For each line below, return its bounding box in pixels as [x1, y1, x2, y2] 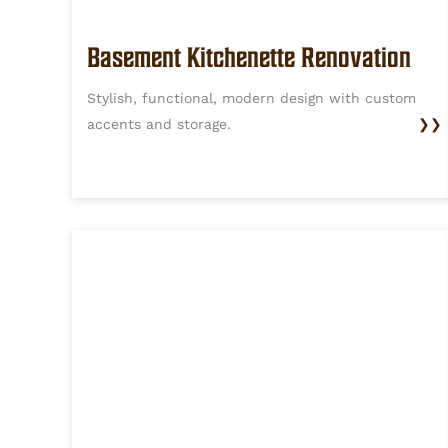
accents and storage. [87, 116, 231, 133]
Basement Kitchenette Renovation [87, 43, 411, 72]
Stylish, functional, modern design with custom [87, 90, 416, 107]
